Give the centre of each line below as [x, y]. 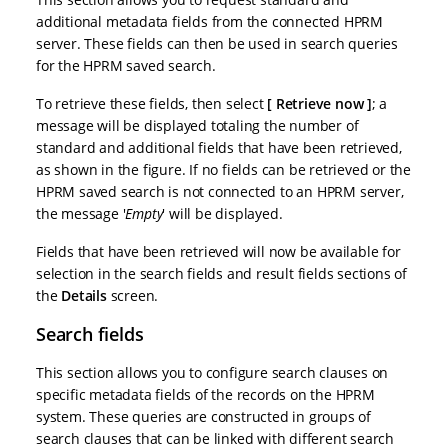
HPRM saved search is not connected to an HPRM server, [220, 191]
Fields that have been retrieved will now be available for [218, 251]
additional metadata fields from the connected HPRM [209, 21]
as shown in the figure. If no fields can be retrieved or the [223, 169]
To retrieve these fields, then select [152, 103]
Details [84, 295]
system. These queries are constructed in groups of [203, 416]
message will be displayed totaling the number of [197, 125]
